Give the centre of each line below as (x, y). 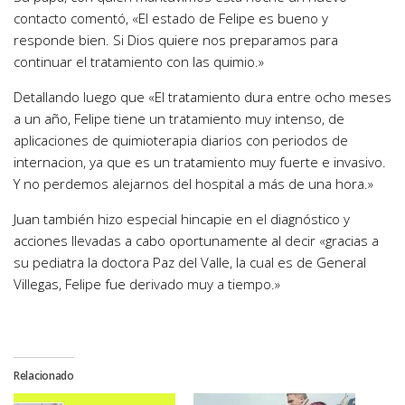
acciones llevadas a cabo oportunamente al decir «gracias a (196, 241)
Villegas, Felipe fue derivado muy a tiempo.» (147, 284)
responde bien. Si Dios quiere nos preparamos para (176, 40)
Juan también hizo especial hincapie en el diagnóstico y (182, 219)
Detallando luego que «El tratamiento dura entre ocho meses (202, 97)
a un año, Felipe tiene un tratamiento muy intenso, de (179, 119)
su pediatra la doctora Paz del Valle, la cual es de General (190, 263)
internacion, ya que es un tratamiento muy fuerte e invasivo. (200, 162)
